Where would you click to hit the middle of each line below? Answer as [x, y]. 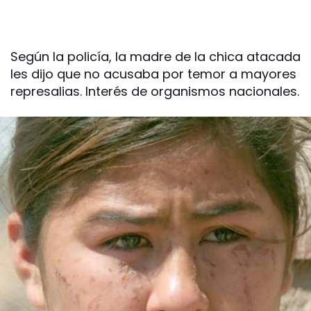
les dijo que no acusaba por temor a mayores [153, 74]
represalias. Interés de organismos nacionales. [155, 91]
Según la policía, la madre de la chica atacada [155, 57]
